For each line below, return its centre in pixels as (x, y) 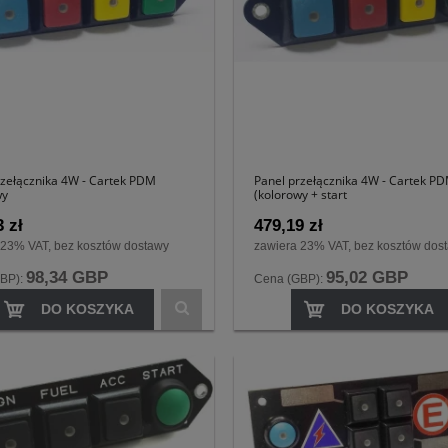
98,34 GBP (67, 277)
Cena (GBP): (290, 278)
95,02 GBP (367, 277)
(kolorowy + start (300, 194)
